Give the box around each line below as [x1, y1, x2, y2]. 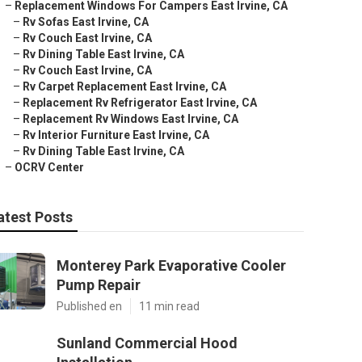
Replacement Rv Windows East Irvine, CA [23, 112, 238, 125]
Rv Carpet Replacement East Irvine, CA [23, 80, 226, 93]
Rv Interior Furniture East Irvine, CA [23, 128, 209, 141]
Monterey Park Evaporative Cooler [57, 257, 286, 274]
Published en [57, 300, 122, 313]
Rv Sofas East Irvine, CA [23, 15, 149, 28]
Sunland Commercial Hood [57, 335, 238, 351]
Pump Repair [57, 276, 141, 293]
